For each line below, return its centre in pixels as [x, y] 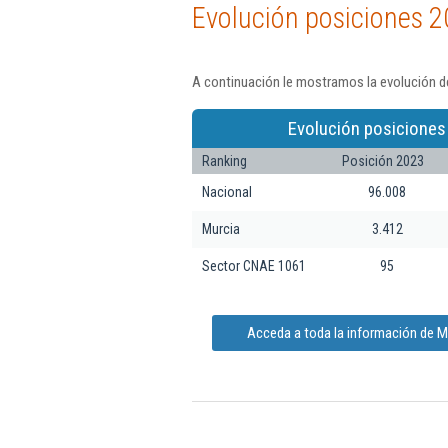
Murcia [221, 228]
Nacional [227, 191]
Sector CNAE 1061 [254, 265]
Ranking [224, 160]
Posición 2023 [383, 160]
